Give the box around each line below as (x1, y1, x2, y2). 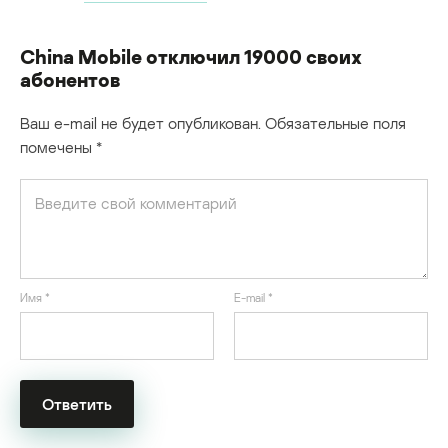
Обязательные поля (265, 112, 406, 133)
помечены (20, 136, 96, 157)
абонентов (20, 66, 120, 91)
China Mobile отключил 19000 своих (20, 43, 362, 68)
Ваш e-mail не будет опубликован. (20, 112, 261, 133)
